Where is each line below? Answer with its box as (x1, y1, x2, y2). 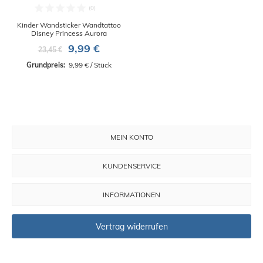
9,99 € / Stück (66, 60, 112, 70)
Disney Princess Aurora (31, 29, 107, 38)
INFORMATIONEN (103, 190, 160, 200)
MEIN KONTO (110, 133, 153, 142)
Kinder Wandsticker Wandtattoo (16, 21, 121, 30)
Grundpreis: (26, 60, 67, 70)
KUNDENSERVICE (102, 161, 161, 171)
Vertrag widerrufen (95, 221, 168, 232)
